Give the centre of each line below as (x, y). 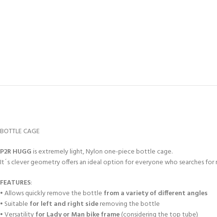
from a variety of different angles (156, 194)
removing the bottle (129, 204)
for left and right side (64, 204)
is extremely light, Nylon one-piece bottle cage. (102, 152)
